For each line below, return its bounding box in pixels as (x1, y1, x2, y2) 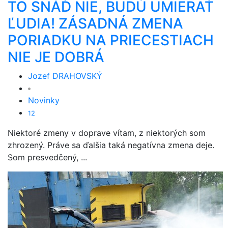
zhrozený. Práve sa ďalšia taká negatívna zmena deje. (8, 140, 214, 150)
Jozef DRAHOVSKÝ (28, 71, 102, 81)
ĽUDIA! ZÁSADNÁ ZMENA (8, 15, 183, 32)
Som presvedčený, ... (8, 152, 87, 162)
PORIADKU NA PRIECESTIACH (8, 32, 214, 49)
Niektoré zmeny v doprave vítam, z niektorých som (8, 128, 206, 138)
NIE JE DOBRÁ (8, 48, 104, 66)
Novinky (28, 95, 60, 105)
